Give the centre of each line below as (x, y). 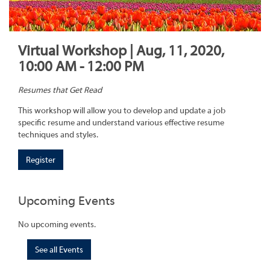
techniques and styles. (58, 135)
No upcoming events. (57, 224)
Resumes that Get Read (60, 91)
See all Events (59, 250)
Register (41, 161)
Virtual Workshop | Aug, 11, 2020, (121, 51)
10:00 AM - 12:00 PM (81, 67)
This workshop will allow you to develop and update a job (122, 111)
